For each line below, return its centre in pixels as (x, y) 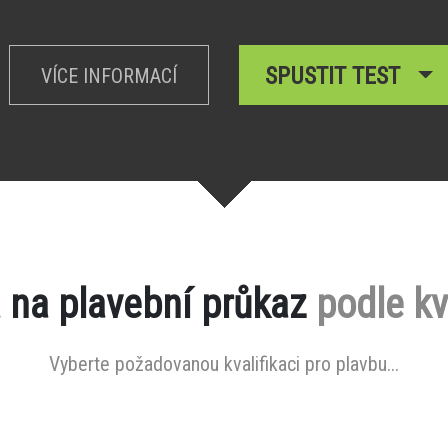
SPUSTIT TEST (339, 76)
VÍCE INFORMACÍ (109, 76)
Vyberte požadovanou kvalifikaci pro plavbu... (224, 364)
